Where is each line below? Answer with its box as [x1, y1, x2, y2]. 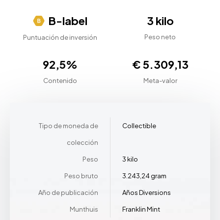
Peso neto [144, 33, 176, 41]
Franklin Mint [122, 205, 160, 214]
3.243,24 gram [122, 172, 166, 180]
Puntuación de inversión [23, 33, 97, 42]
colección [67, 138, 98, 147]
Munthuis [70, 205, 98, 214]
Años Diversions [122, 189, 171, 197]
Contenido [43, 77, 77, 85]
